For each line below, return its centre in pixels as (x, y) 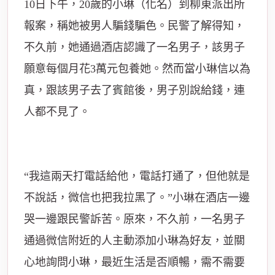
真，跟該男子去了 (68, 90)
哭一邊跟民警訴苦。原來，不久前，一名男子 (134, 219)
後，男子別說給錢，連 (190, 90)
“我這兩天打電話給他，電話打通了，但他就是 (137, 176)
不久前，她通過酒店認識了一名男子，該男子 (134, 47)
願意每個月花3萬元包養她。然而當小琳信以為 (137, 68)
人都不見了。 (57, 111)
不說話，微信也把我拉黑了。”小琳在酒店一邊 (137, 197)
